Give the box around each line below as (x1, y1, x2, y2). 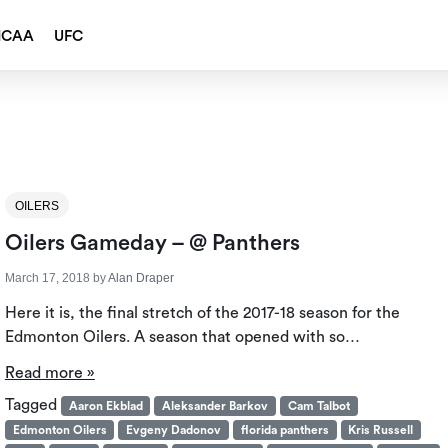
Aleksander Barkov (162, 400, 269, 413)
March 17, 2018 (4, 271, 90, 286)
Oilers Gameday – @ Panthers (4, 232, 300, 255)
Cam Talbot (287, 400, 350, 413)
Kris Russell (348, 424, 414, 437)
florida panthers (240, 424, 329, 437)
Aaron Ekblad (68, 400, 143, 413)
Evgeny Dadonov (126, 424, 222, 437)
